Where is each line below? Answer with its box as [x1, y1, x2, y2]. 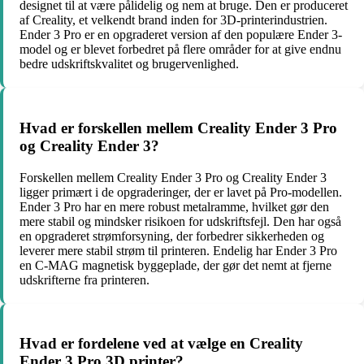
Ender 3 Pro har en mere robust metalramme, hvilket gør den [19, 199, 329, 214]
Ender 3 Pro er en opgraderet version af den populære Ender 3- [19, 28, 342, 42]
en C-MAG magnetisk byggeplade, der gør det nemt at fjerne [19, 258, 331, 272]
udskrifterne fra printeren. [19, 272, 149, 287]
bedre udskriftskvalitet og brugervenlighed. [19, 57, 239, 71]
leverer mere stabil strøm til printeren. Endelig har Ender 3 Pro [19, 243, 337, 258]
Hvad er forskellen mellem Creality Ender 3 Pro [19, 119, 337, 136]
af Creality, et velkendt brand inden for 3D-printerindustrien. [19, 13, 327, 28]
